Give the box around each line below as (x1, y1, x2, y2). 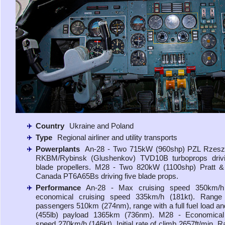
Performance (36, 183, 81, 192)
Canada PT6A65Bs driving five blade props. (36, 172, 178, 181)
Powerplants (36, 145, 80, 154)
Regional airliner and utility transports (57, 133, 177, 142)
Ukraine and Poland (69, 122, 134, 131)
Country (36, 122, 64, 131)
